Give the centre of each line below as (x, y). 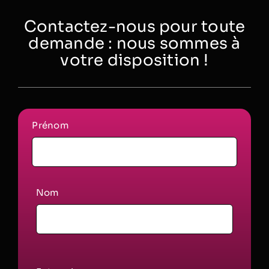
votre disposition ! (134, 61)
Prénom (50, 125)
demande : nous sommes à (134, 44)
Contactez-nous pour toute (134, 27)
